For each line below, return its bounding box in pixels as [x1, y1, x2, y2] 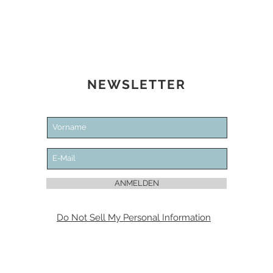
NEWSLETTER [87, 76, 186, 92]
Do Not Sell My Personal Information [57, 211, 211, 223]
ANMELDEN [114, 178, 159, 188]
